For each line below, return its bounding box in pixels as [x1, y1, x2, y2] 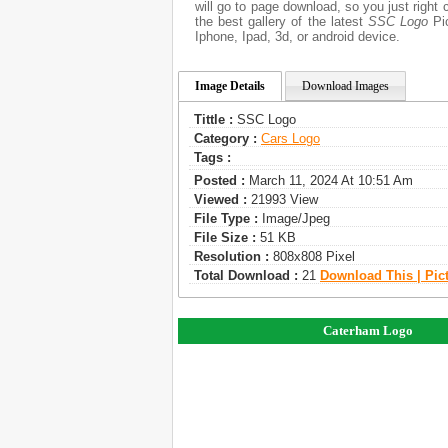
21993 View [247, 192, 318, 207]
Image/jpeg [258, 211, 330, 226]
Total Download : [194, 268, 298, 283]
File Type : [194, 211, 258, 226]
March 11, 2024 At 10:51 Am [245, 173, 413, 188]
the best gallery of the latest [195, 14, 368, 29]
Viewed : [194, 192, 247, 207]
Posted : [194, 173, 245, 188]
